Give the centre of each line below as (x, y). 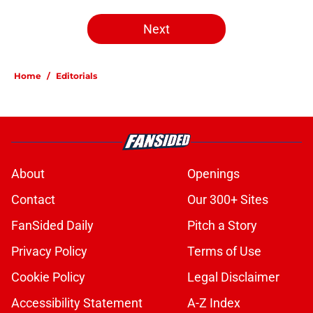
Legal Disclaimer (233, 277)
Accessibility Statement (77, 303)
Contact (33, 200)
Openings (213, 174)
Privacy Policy (49, 252)
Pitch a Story (222, 226)
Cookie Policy (48, 277)
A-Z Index (214, 303)
